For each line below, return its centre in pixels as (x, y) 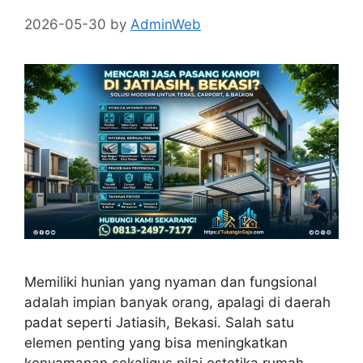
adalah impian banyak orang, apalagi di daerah (177, 303)
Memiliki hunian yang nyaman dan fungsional (171, 282)
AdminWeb (166, 24)
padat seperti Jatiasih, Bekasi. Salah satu (159, 323)
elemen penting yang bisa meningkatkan (156, 343)
